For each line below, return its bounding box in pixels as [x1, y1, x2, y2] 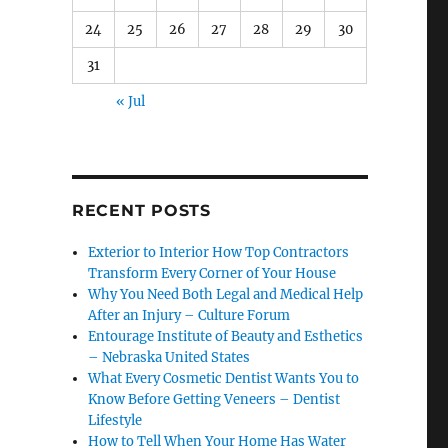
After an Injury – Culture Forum [88, 306, 291, 324]
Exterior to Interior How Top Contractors [88, 243, 350, 261]
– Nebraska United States [88, 348, 251, 366]
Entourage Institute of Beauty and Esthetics [88, 327, 364, 345]
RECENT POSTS [71, 200, 211, 220]
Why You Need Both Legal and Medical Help [88, 285, 364, 303]
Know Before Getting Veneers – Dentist [88, 390, 341, 408]
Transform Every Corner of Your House [88, 264, 337, 282]
